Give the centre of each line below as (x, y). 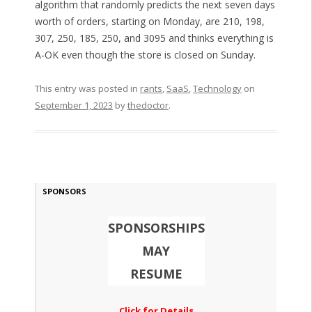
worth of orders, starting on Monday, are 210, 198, (149, 22)
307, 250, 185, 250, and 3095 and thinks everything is (154, 38)
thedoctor (148, 106)
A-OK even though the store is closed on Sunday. (145, 55)
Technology (217, 89)
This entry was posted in (87, 89)
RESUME (156, 274)
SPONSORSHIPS (156, 228)
